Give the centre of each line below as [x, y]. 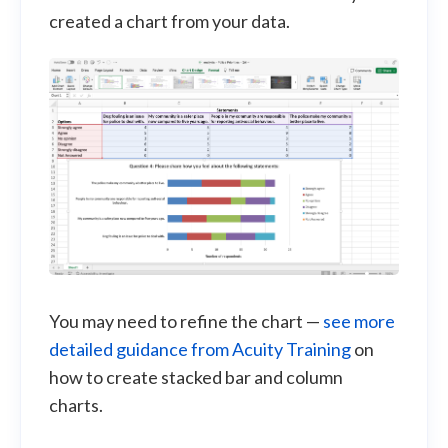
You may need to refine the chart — [186, 320]
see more [359, 320]
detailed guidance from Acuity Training [200, 348]
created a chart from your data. [169, 20]
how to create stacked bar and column [196, 376]
